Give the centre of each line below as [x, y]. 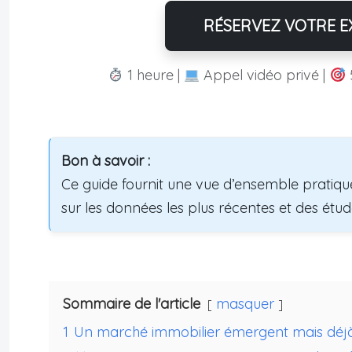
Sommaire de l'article [132, 304]
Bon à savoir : [106, 161]
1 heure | [153, 75]
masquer [245, 304]
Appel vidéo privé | [265, 75]
